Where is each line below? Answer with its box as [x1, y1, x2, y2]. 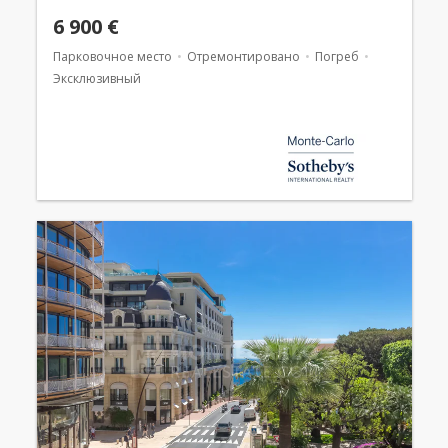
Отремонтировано [186, 47, 300, 65]
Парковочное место [52, 47, 172, 65]
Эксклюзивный [52, 69, 141, 87]
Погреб [314, 47, 359, 65]
